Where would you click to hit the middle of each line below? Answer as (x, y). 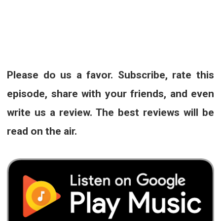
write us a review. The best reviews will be (110, 112)
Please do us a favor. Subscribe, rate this (110, 75)
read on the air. (42, 131)
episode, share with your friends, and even (110, 93)
